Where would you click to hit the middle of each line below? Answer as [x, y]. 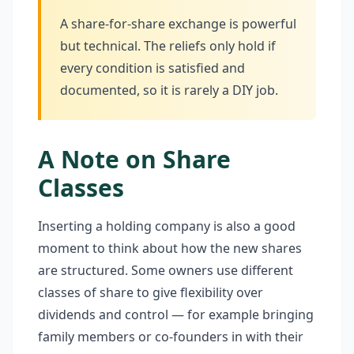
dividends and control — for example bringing [176, 314]
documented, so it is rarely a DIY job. [169, 90]
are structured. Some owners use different [166, 270]
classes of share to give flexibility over [151, 292]
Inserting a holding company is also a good [167, 226]
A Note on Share [134, 159]
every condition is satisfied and [153, 68]
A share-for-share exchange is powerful [178, 24]
